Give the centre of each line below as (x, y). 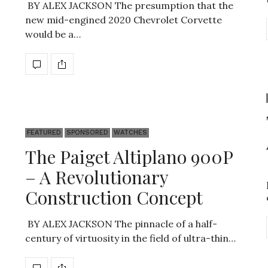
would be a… (53, 34)
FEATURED (44, 133)
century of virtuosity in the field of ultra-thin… (130, 238)
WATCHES (130, 133)
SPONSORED (87, 133)
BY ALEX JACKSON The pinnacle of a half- (121, 224)
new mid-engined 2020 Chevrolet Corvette (124, 20)
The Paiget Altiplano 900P (129, 157)
